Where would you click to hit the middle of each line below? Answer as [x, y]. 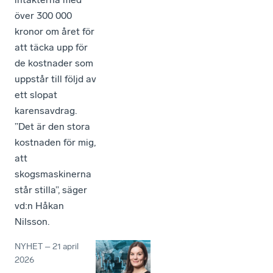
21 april [66, 246]
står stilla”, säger [51, 190]
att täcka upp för [51, 47]
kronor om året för [55, 31]
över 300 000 [43, 15]
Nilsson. [32, 221]
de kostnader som [54, 63]
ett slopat [36, 94]
